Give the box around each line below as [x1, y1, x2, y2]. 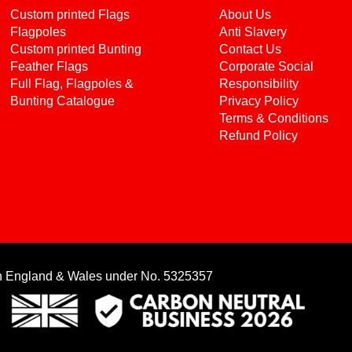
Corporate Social [219, 60, 313, 73]
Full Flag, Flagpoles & [9, 77, 134, 90]
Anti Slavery [219, 25, 287, 38]
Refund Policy [219, 129, 298, 142]
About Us [219, 8, 271, 21]
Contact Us [219, 42, 281, 56]
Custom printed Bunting [9, 42, 141, 56]
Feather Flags [9, 60, 88, 73]
